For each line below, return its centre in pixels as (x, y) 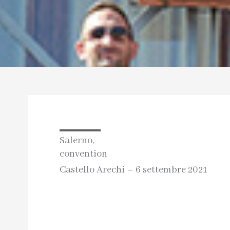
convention (83, 154)
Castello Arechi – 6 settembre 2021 (133, 170)
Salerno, (76, 140)
